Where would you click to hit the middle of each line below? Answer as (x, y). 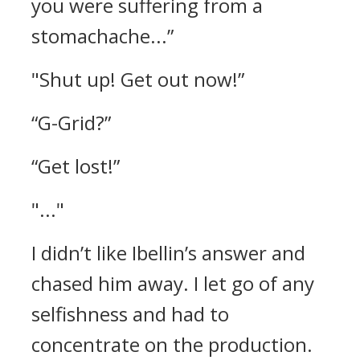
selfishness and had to (130, 314)
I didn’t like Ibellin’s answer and (168, 253)
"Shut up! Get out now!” (138, 79)
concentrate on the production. (172, 344)
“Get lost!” (76, 166)
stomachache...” (102, 36)
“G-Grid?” (71, 123)
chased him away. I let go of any (173, 283)
